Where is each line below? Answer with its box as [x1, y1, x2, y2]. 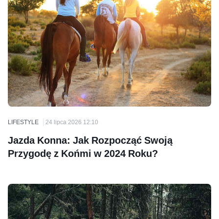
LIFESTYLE [8, 118, 39, 126]
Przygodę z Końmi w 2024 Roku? [8, 147, 158, 159]
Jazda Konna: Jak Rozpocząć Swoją [8, 134, 173, 146]
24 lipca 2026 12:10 [45, 118, 98, 126]
